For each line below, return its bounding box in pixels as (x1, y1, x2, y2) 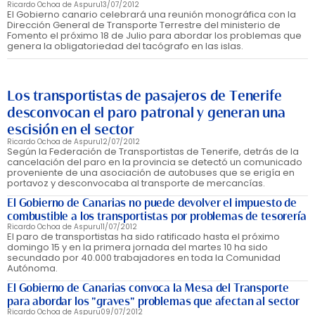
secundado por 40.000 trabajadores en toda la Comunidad (7, 251, 281, 264)
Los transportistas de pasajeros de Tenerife (7, 86, 282, 105)
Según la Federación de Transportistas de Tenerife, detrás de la (7, 145, 299, 158)
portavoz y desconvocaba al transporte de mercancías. (7, 176, 265, 190)
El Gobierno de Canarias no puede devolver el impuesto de (7, 195, 297, 210)
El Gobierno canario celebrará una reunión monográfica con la (7, 8, 296, 21)
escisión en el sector (7, 120, 134, 139)
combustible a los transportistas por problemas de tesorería (7, 209, 307, 224)
